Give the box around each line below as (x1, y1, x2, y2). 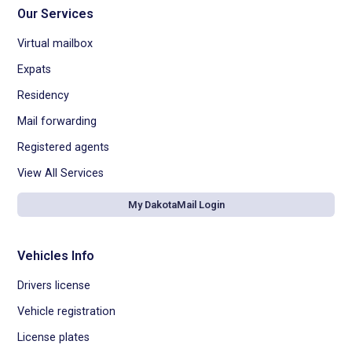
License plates (17, 330, 90, 344)
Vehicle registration (17, 304, 116, 318)
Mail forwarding (17, 114, 97, 128)
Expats (17, 62, 52, 76)
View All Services (17, 166, 104, 180)
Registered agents (17, 140, 110, 154)
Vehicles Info (17, 247, 95, 263)
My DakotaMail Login (127, 198, 225, 211)
